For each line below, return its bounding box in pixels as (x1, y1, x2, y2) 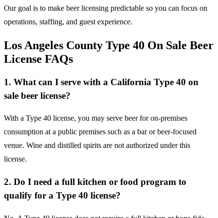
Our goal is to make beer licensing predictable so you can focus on (4, 3, 207, 12)
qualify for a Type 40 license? (4, 190, 121, 201)
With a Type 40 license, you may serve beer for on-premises (4, 114, 187, 123)
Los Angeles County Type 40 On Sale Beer (4, 38, 214, 52)
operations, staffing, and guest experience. (4, 17, 132, 26)
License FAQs (4, 52, 73, 65)
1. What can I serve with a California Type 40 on (4, 76, 199, 87)
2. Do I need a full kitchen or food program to (4, 177, 186, 187)
